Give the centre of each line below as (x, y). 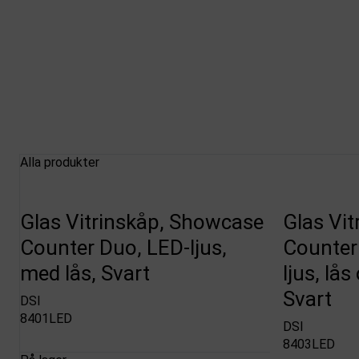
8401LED (46, 318)
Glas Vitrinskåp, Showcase (142, 222)
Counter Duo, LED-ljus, (123, 248)
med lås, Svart (85, 274)
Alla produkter (60, 162)
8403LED (309, 344)
